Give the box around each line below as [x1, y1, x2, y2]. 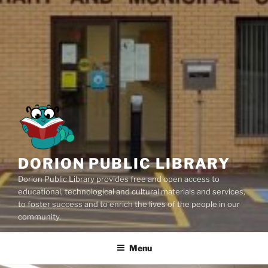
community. [18, 211, 61, 221]
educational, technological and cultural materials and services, [18, 186, 245, 196]
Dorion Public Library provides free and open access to [18, 173, 220, 184]
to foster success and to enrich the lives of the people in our [18, 199, 240, 209]
